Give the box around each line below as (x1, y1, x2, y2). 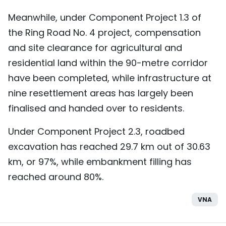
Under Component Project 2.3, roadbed (8, 125, 185, 138)
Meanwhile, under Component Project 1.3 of (8, 11, 201, 24)
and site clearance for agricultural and (8, 41, 182, 54)
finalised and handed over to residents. (8, 102, 184, 115)
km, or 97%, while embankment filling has (8, 155, 192, 168)
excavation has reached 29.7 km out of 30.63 (8, 140, 210, 153)
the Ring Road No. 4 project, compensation (8, 26, 201, 39)
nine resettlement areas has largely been (8, 87, 193, 100)
